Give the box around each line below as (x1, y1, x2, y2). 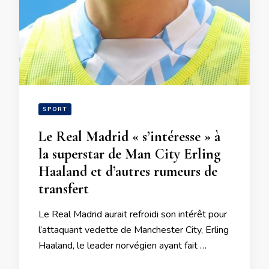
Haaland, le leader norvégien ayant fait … (38, 239, 207, 252)
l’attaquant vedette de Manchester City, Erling (38, 223, 229, 237)
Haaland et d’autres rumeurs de (38, 163, 217, 180)
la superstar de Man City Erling (38, 145, 220, 163)
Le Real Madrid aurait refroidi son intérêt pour (38, 208, 227, 221)
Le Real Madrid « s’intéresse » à (38, 128, 220, 145)
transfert (38, 180, 89, 198)
